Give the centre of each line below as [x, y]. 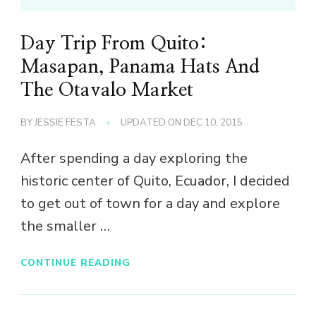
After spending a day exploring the [134, 159]
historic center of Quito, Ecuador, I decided [155, 181]
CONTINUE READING [75, 262]
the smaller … [65, 226]
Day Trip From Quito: [114, 44]
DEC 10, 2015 [213, 123]
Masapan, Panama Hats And [140, 67]
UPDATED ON [152, 123]
